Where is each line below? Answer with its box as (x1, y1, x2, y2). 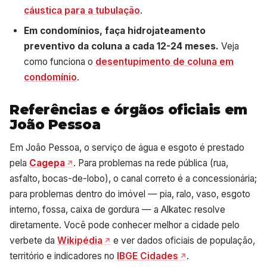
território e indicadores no (10, 250, 117, 262)
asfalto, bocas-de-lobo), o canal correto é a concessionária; (10, 172, 257, 184)
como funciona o (24, 55, 95, 67)
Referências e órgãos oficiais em (10, 101, 247, 118)
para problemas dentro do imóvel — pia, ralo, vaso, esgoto (10, 188, 250, 200)
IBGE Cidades (117, 250, 178, 262)
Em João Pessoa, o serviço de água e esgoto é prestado (10, 141, 244, 153)
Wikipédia (57, 234, 103, 246)
